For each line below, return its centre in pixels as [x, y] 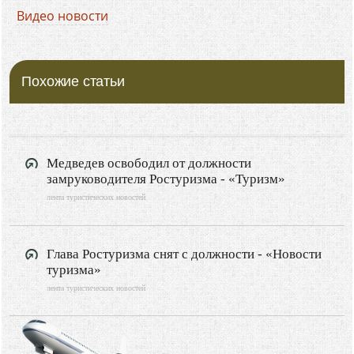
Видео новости [63, 15]
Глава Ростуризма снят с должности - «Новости [185, 254]
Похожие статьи [73, 81]
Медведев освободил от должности [149, 163]
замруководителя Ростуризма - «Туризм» [166, 179]
